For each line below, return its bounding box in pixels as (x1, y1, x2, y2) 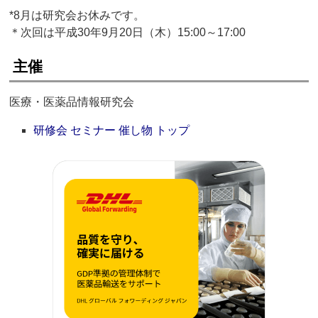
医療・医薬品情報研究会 (9, 96, 135, 109)
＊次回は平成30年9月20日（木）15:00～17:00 (9, 26, 246, 39)
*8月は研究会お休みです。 (9, 9, 146, 22)
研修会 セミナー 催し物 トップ (33, 124, 190, 137)
